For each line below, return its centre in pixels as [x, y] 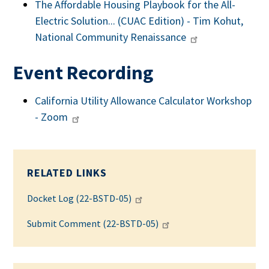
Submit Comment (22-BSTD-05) [92, 224]
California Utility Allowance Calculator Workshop [144, 100]
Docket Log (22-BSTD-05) [79, 198]
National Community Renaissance [111, 37]
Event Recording [83, 73]
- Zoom [52, 116]
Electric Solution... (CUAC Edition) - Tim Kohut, [139, 21]
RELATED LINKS [67, 173]
